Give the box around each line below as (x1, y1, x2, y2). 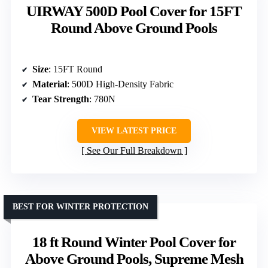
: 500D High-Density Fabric (67, 78, 173, 89)
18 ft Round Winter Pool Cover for (32, 233, 236, 250)
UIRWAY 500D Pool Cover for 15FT (26, 2, 242, 19)
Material (32, 78, 67, 89)
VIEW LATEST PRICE (92, 126, 176, 135)
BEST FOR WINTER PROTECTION (13, 202, 148, 211)
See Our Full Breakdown (86, 145, 182, 156)
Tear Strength (32, 93, 89, 104)
